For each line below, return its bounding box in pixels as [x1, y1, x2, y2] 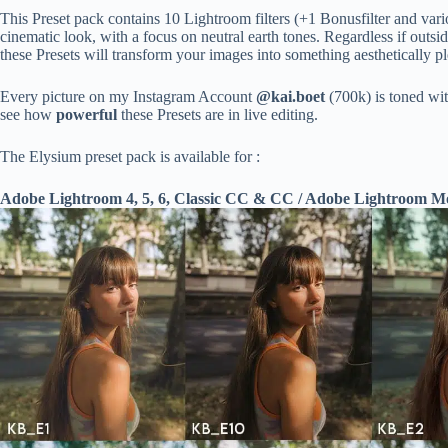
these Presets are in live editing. [117, 106, 318, 124]
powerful [56, 106, 117, 124]
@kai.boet [256, 88, 329, 106]
